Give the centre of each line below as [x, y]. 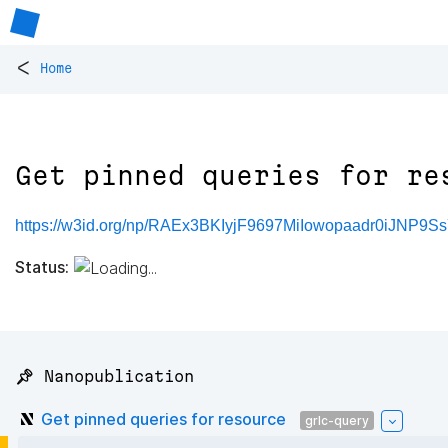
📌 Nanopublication [104, 376]
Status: [42, 266]
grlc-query [337, 420]
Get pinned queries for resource [163, 418]
